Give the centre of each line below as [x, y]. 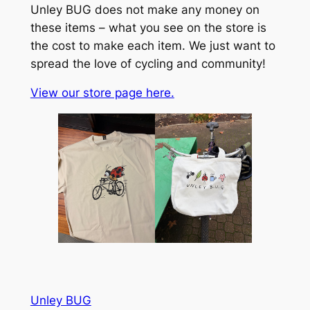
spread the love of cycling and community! [148, 63]
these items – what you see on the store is [148, 27]
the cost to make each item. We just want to [153, 45]
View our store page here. [102, 93]
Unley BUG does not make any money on [145, 9]
